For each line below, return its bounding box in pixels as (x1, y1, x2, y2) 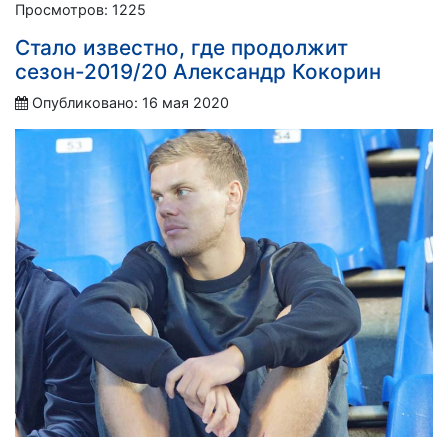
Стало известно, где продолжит (15, 34, 348, 60)
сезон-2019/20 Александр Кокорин (15, 58, 381, 84)
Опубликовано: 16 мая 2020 (32, 93, 229, 111)
